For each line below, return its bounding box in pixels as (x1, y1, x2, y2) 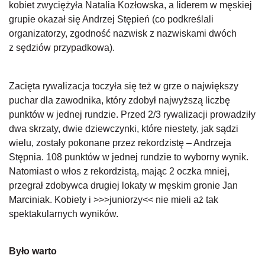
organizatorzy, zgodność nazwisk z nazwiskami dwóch (9, 28, 237, 38)
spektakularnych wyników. (9, 209, 118, 219)
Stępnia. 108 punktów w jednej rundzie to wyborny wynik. (9, 152, 248, 162)
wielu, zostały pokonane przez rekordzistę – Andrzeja (9, 138, 231, 148)
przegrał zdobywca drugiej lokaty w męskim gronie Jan (9, 180, 238, 190)
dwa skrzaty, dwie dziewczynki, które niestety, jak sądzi (9, 124, 238, 134)
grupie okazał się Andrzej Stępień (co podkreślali (9, 14, 214, 24)
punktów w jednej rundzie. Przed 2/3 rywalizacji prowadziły (9, 109, 256, 119)
